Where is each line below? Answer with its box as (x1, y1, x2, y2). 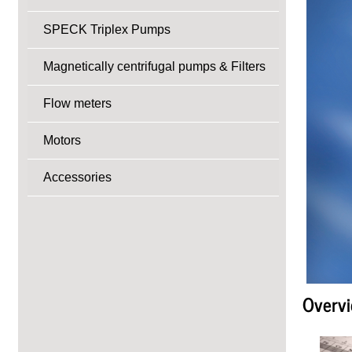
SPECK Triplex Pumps (43, 23, 170, 36)
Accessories (43, 170, 112, 184)
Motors (43, 134, 81, 147)
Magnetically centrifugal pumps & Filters (43, 60, 266, 73)
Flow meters (43, 97, 112, 110)
